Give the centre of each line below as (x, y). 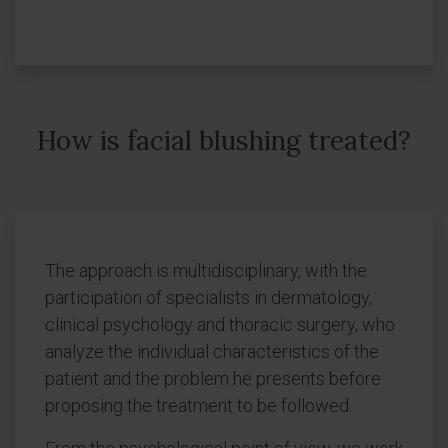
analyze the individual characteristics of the (212, 351)
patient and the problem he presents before (213, 378)
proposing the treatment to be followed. (198, 405)
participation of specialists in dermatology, (208, 297)
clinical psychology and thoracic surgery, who (220, 324)
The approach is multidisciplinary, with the (206, 270)
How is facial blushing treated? (224, 140)
